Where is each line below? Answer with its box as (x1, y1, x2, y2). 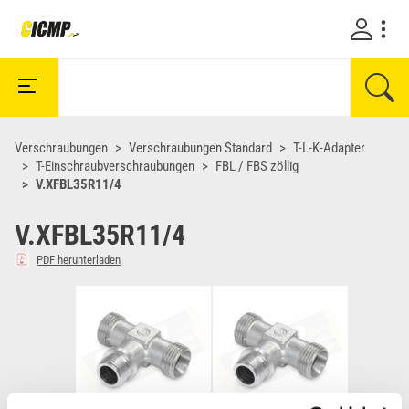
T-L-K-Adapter (293, 140, 365, 156)
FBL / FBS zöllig (215, 158, 299, 174)
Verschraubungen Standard (129, 140, 272, 156)
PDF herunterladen (37, 252, 121, 267)
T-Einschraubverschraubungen (36, 158, 194, 174)
